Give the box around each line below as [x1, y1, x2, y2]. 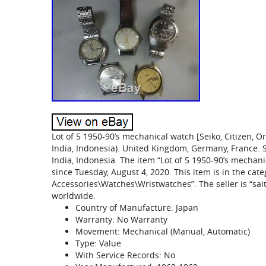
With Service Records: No [75, 249, 175, 261]
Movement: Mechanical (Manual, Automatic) [75, 226, 250, 237]
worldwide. [52, 190, 96, 201]
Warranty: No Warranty [75, 214, 167, 225]
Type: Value [75, 237, 121, 249]
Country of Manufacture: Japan [75, 202, 198, 213]
